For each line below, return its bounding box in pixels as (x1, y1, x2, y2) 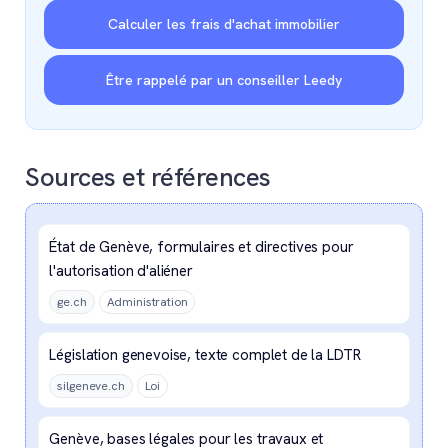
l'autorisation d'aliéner (49, 260, 193, 281)
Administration (106, 293, 188, 310)
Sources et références (25, 159, 271, 194)
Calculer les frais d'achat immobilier (108, 14, 340, 33)
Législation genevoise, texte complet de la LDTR (49, 344, 361, 365)
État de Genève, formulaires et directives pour (49, 236, 354, 257)
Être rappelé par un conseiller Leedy (106, 70, 342, 89)
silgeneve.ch (57, 377, 125, 394)
